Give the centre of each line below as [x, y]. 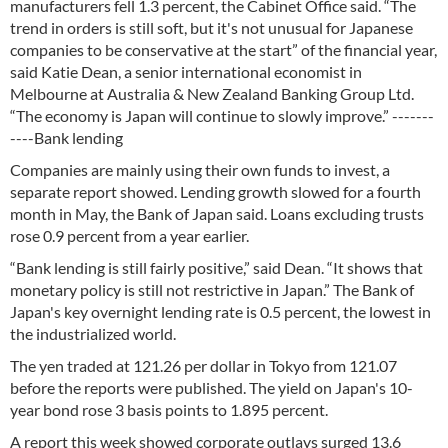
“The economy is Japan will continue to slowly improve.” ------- [222, 115]
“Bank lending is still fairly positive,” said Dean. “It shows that [216, 267]
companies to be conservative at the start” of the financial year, [223, 49]
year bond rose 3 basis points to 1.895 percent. [169, 409]
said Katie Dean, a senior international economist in [186, 71]
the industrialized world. [93, 333]
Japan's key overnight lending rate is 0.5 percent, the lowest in [220, 311]
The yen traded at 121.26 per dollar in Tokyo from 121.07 [203, 365]
